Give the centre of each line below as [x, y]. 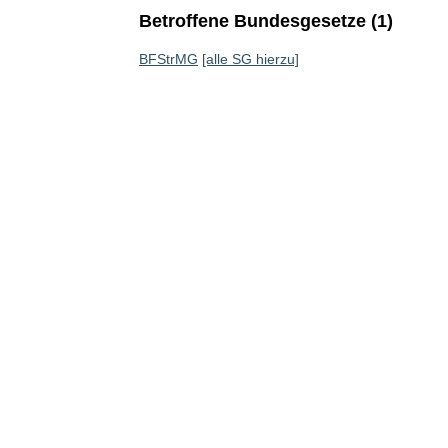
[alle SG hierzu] [250, 59]
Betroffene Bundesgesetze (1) [265, 21]
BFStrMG [168, 59]
